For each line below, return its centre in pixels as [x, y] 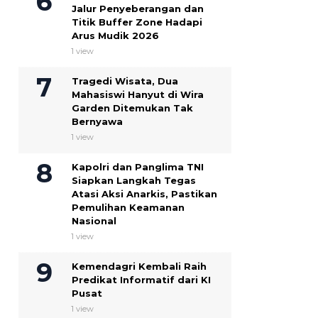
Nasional [94, 221]
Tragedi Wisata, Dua [125, 81]
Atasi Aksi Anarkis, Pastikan [144, 194]
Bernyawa [97, 122]
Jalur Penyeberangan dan [138, 9]
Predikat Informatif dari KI [141, 280]
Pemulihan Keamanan [128, 208]
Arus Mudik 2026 [115, 36]
